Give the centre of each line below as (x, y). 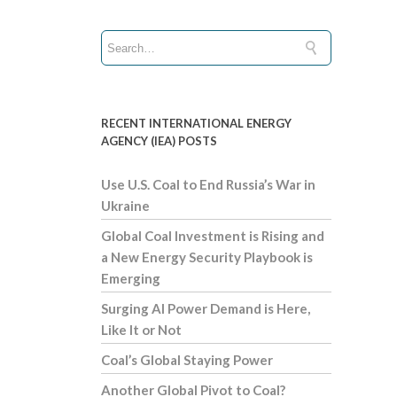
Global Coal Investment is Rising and (213, 236)
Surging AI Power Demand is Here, (206, 309)
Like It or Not (141, 330)
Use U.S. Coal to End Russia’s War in (208, 185)
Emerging (131, 279)
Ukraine (125, 206)
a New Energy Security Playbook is (207, 257)
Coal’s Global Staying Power (187, 360)
